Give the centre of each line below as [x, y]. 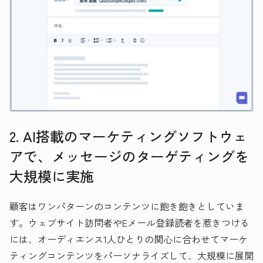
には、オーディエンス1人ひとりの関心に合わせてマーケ [129, 239]
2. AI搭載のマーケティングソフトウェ [128, 136]
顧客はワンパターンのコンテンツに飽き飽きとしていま [127, 206]
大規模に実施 [52, 176]
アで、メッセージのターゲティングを [129, 156]
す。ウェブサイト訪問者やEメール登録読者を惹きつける [129, 222]
